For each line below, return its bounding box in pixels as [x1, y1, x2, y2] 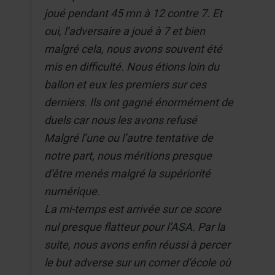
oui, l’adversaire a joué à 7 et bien [44, 24, 206, 37]
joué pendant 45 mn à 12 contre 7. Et [44, 6, 223, 20]
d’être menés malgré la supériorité [44, 166, 211, 180]
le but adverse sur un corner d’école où [44, 255, 231, 269]
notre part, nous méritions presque [44, 149, 212, 162]
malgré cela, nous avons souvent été [44, 42, 223, 55]
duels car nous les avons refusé [44, 113, 198, 126]
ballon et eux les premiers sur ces [44, 77, 207, 91]
